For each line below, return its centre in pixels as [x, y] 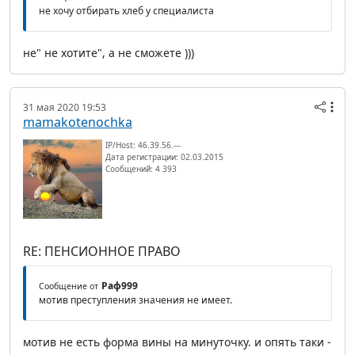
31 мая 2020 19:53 [65, 108]
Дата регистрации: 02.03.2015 [164, 157]
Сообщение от [69, 286]
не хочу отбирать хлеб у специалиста [126, 11]
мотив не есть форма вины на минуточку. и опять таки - [177, 342]
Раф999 [120, 286]
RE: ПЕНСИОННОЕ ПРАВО [102, 252]
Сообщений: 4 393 [141, 169]
